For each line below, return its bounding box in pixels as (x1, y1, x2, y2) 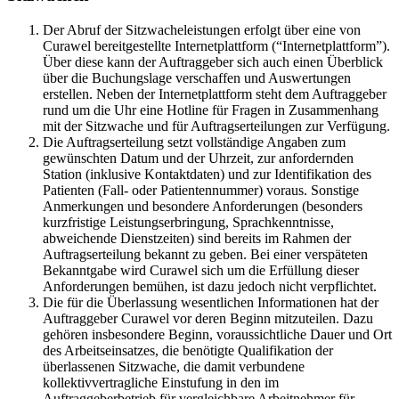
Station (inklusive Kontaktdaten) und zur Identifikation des (43, 166, 371, 182)
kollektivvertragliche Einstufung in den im (43, 374, 279, 390)
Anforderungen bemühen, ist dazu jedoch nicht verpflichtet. (43, 278, 377, 294)
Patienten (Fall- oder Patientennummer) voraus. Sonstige (43, 182, 359, 198)
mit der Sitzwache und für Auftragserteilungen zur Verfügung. (43, 118, 390, 134)
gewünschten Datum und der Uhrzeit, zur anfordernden (43, 150, 354, 166)
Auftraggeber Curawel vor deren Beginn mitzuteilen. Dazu (43, 310, 373, 326)
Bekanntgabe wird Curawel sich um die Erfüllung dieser (43, 262, 359, 278)
